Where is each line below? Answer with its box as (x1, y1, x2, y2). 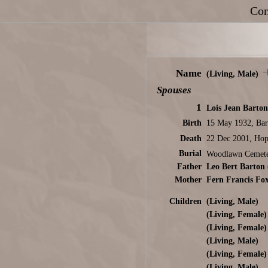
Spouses (156, 84, 191, 96)
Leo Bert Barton (206, 162, 265, 172)
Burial (178, 149, 202, 159)
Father (176, 162, 202, 172)
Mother (174, 175, 202, 185)
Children (169, 197, 202, 206)
